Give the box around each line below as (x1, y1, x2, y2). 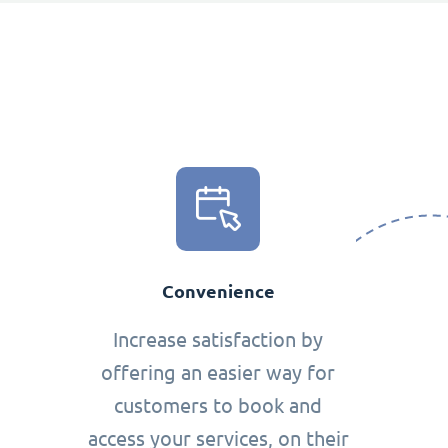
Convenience (161, 280, 275, 302)
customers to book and (114, 393, 323, 417)
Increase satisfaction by (113, 327, 324, 351)
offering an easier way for (101, 360, 336, 384)
